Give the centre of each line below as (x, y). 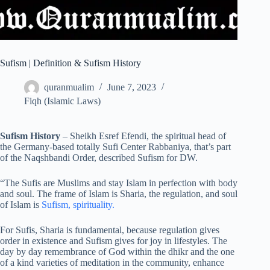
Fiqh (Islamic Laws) (62, 101)
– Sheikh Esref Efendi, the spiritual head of (143, 136)
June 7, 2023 (132, 87)
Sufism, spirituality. (78, 205)
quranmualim (69, 87)
